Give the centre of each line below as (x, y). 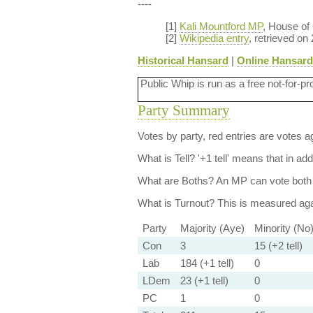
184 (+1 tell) (207, 263)
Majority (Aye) (212, 228)
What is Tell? (166, 158)
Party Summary (183, 110)
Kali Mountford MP (221, 26)
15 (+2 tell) (278, 246)
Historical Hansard (183, 60)
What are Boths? (175, 181)
